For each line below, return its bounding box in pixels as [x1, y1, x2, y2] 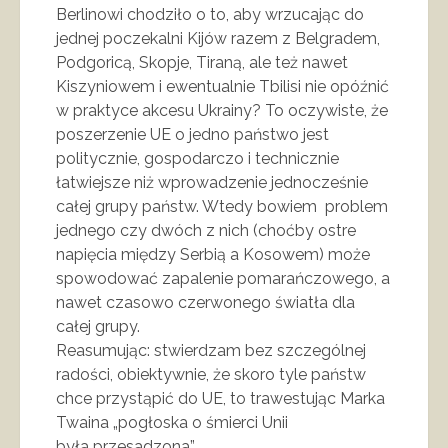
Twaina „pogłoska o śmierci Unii [56, 412, 288, 432]
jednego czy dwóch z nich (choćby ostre [56, 220, 356, 240]
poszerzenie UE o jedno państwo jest [56, 124, 329, 144]
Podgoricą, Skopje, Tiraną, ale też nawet [56, 52, 348, 72]
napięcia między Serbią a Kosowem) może [56, 244, 370, 264]
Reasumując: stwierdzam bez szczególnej [56, 340, 366, 360]
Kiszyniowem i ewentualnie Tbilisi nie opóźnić [56, 76, 389, 96]
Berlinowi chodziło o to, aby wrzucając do [56, 4, 364, 24]
